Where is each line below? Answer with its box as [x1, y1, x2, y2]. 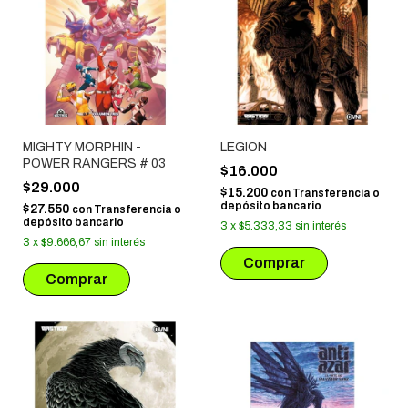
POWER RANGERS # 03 [23, 156, 166, 170]
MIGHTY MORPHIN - [23, 139, 141, 154]
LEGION [219, 139, 267, 154]
